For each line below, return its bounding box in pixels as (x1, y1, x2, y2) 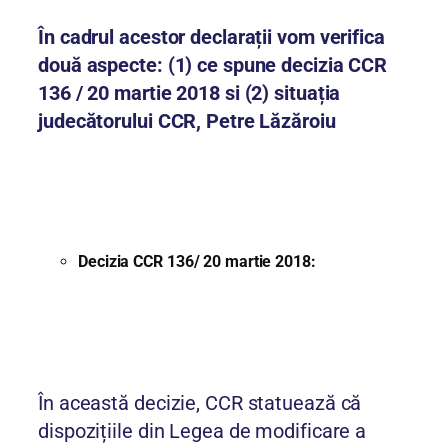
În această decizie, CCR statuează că (38, 391, 362, 416)
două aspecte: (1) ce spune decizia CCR (38, 53, 388, 78)
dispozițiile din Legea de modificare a (38, 419, 367, 444)
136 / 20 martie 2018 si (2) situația (38, 81, 341, 106)
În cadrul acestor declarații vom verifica (38, 25, 385, 50)
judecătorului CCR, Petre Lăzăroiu (38, 109, 336, 134)
